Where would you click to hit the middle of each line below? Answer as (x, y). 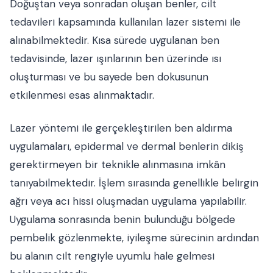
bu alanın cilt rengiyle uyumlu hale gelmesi (112, 256)
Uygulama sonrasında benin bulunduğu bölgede (122, 219)
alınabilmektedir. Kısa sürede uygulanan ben (115, 40)
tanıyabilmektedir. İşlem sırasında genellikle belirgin (134, 183)
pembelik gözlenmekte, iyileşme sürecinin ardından (134, 238)
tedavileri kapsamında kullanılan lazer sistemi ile (125, 22)
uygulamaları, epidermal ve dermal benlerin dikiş (127, 146)
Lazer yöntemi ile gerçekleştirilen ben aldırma (121, 128)
